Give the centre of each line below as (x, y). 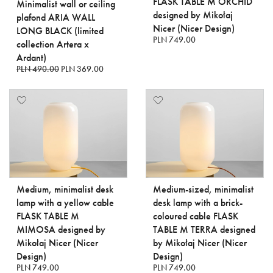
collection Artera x (53, 44)
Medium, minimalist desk (65, 189)
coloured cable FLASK (196, 216)
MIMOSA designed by (61, 229)
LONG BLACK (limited (60, 31)
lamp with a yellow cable (65, 202)
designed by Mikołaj (193, 15)
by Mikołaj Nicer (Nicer (200, 243)
